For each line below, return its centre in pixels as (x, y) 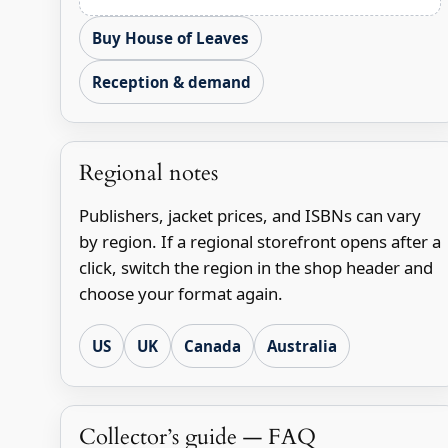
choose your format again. (180, 294)
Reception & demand (171, 82)
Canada (212, 345)
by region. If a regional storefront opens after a (259, 242)
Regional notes (148, 173)
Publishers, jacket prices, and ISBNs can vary (249, 216)
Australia (301, 345)
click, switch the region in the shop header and (255, 268)
